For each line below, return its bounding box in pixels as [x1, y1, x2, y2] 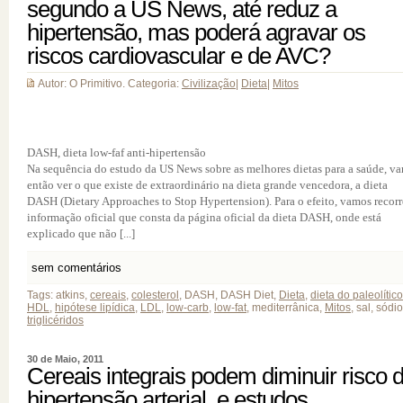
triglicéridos [27, 314, 84, 327]
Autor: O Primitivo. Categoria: [38, 77, 182, 90]
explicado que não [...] [27, 227, 135, 240]
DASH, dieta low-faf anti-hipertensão [27, 146, 206, 159]
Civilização [182, 77, 236, 90]
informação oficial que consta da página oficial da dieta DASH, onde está [27, 210, 381, 224]
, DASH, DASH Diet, [179, 289, 279, 301]
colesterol [131, 289, 179, 301]
